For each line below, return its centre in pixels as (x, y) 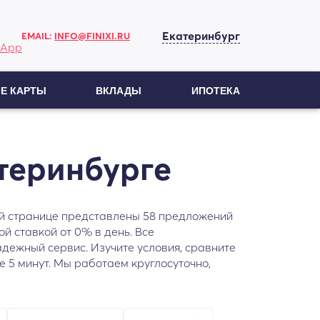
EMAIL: (38, 36)
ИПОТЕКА (215, 91)
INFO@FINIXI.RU (92, 36)
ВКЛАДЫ (119, 91)
